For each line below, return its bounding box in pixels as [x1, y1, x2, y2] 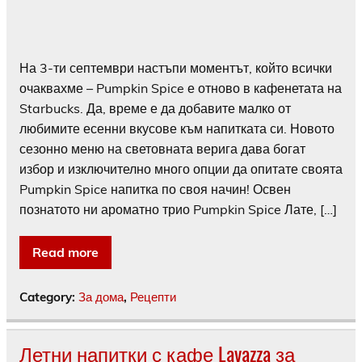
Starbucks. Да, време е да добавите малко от [19, 100, 291, 117]
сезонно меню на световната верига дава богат [19, 141, 305, 158]
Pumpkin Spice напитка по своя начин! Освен [19, 181, 291, 198]
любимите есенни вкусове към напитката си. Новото [19, 120, 335, 137]
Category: [19, 289, 78, 305]
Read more [32, 244, 99, 261]
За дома [78, 289, 124, 305]
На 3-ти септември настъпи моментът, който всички [19, 60, 332, 77]
